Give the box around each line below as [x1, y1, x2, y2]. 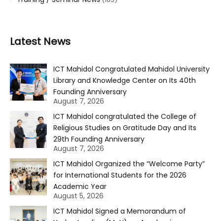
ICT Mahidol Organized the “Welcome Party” [53, 159, 205, 169]
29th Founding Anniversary [53, 134, 145, 145]
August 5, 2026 [53, 191, 104, 201]
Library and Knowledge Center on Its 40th [53, 75, 196, 86]
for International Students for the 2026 [53, 170, 186, 181]
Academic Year [53, 182, 107, 192]
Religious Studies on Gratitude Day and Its [53, 123, 196, 133]
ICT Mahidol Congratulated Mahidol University [53, 64, 210, 74]
